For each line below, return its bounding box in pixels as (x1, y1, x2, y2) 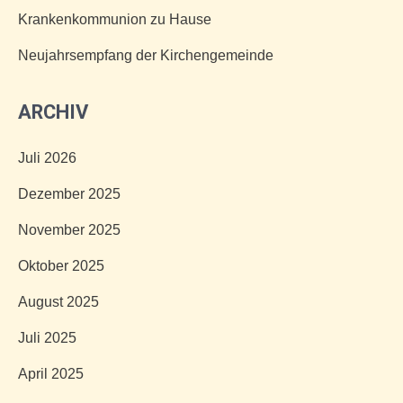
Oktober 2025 (18, 258, 104, 273)
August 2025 (18, 294, 99, 309)
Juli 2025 (18, 330, 76, 345)
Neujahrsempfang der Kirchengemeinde (18, 48, 273, 63)
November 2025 (18, 222, 121, 237)
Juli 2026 (18, 150, 76, 166)
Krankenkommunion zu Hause (18, 12, 211, 27)
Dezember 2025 (18, 186, 121, 201)
